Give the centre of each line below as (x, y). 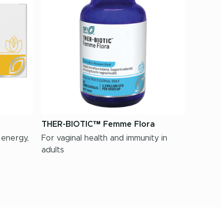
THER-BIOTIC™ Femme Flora (98, 124)
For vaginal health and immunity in (104, 138)
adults (53, 150)
